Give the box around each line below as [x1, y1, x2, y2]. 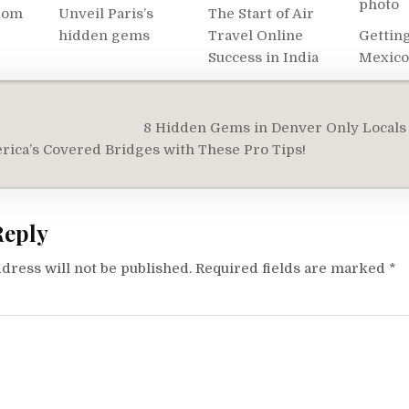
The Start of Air [208, 5, 315, 22]
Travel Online [208, 27, 304, 44]
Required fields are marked [195, 259, 390, 277]
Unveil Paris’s [58, 5, 153, 22]
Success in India [208, 49, 320, 66]
